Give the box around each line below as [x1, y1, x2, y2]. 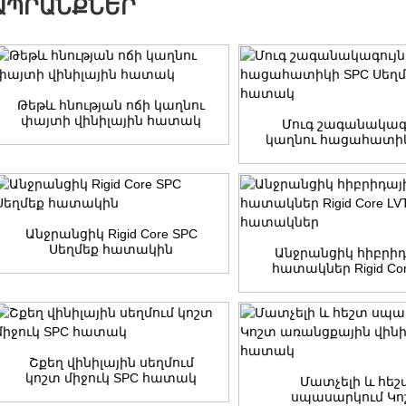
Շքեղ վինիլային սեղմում [28, 354, 194, 370]
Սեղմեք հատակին [49, 241, 174, 256]
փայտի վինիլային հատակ [21, 112, 202, 128]
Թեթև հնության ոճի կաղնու [17, 97, 206, 112]
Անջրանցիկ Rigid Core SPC [24, 226, 198, 241]
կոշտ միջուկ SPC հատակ [25, 370, 198, 385]
